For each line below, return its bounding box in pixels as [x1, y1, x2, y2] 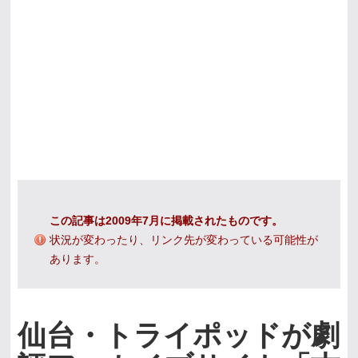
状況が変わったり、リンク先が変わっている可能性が [49, 233, 318, 246]
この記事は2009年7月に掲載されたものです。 [49, 213, 283, 227]
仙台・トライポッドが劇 [17, 319, 340, 352]
